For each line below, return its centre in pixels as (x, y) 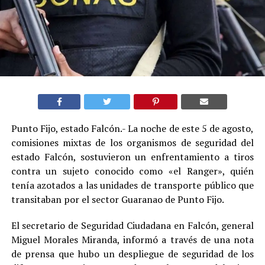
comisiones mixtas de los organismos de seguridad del (132, 142)
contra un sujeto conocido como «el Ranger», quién (132, 171)
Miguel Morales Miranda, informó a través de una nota (132, 239)
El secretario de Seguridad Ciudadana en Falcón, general (132, 225)
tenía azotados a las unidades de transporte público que (132, 185)
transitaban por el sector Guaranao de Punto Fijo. (117, 199)
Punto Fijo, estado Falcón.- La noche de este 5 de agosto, (132, 128)
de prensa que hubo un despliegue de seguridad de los (132, 253)
